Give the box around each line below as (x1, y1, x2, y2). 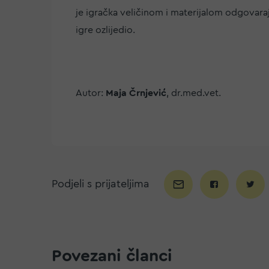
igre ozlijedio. (76, 25, 135, 35)
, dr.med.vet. (166, 88, 221, 98)
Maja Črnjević (106, 88, 166, 98)
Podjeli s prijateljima (52, 178, 150, 190)
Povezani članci (52, 247, 172, 264)
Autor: (76, 88, 106, 98)
